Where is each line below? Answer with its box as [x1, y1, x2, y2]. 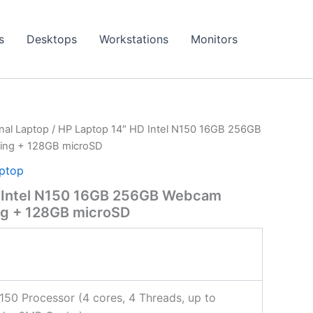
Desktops [27, 32, 77, 46]
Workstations [99, 32, 168, 46]
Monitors [191, 32, 238, 46]
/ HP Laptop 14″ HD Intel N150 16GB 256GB [49, 123, 261, 136]
